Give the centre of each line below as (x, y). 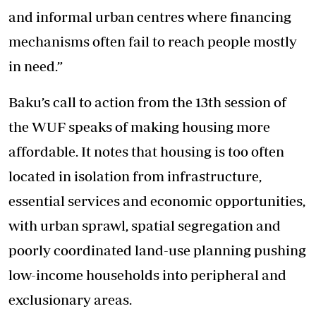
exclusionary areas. (70, 299)
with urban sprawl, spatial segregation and (145, 225)
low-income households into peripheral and (147, 274)
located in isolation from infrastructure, (135, 176)
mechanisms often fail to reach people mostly (153, 41)
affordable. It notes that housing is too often (146, 151)
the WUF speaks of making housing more (139, 126)
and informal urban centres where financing (150, 16)
